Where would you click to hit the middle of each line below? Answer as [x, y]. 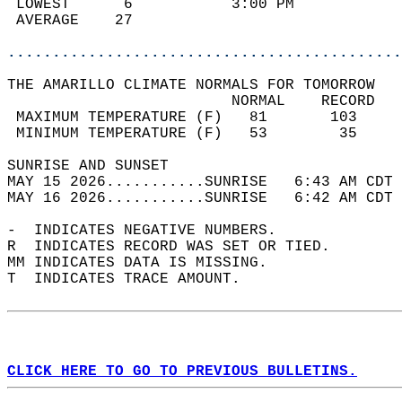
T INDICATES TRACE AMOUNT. [133, 279]
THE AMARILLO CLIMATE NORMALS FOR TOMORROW [200, 85]
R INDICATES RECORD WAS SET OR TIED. [178, 247]
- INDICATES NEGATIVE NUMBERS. [151, 231]
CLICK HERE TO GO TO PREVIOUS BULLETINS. [182, 371]
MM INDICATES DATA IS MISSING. [146, 263]
